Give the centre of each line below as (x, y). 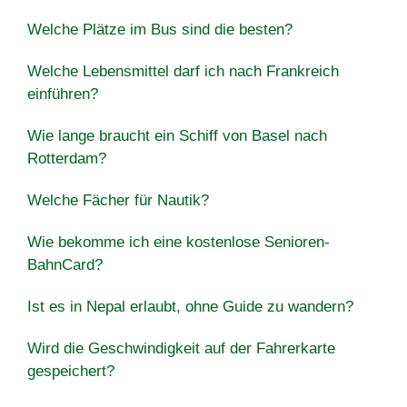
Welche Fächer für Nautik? (118, 200)
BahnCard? (65, 264)
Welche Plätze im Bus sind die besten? (160, 29)
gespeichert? (71, 371)
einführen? (63, 94)
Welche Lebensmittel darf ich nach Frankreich (183, 71)
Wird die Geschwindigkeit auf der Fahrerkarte (181, 348)
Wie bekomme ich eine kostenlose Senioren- (179, 242)
